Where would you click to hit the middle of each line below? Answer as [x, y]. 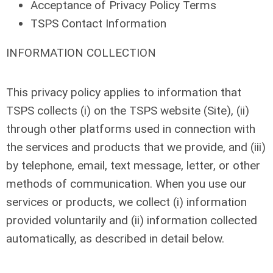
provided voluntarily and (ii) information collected [132, 220]
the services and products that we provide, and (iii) [136, 147]
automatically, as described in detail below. [115, 239]
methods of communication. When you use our [126, 184]
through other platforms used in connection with [131, 129]
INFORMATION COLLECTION [81, 53]
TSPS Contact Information [98, 23]
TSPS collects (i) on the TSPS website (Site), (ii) [128, 111]
